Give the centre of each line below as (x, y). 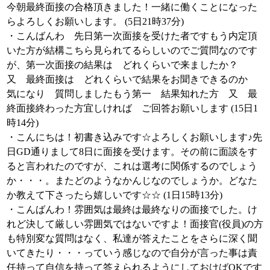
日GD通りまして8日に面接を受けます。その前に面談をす (132, 152)
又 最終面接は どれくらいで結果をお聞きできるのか (132, 79)
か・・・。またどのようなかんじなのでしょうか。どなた (132, 181)
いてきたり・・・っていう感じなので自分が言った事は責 (132, 253)
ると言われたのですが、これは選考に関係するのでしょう (132, 166)
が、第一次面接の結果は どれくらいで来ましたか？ (127, 65)
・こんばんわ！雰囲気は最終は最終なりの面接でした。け (132, 209)
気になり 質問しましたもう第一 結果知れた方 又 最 (132, 94)
